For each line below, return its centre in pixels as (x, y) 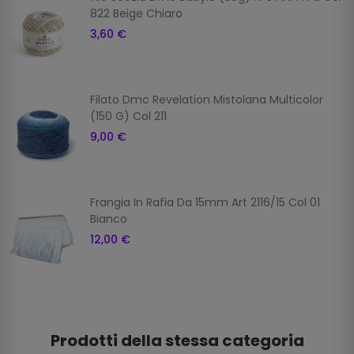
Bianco (109, 219)
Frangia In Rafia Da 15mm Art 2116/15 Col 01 (205, 203)
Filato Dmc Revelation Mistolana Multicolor (207, 100)
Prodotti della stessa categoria (177, 341)
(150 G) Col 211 (128, 117)
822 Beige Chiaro (136, 14)
